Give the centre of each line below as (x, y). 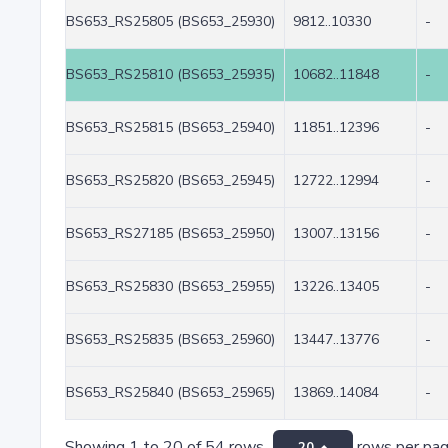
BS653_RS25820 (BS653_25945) (170, 180)
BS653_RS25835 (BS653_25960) (170, 339)
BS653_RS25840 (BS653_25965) (170, 392)
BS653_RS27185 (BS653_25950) (170, 233)
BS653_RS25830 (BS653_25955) (170, 286)
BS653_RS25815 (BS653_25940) (170, 127)
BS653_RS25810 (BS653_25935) (170, 74)
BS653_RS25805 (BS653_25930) (170, 21)
